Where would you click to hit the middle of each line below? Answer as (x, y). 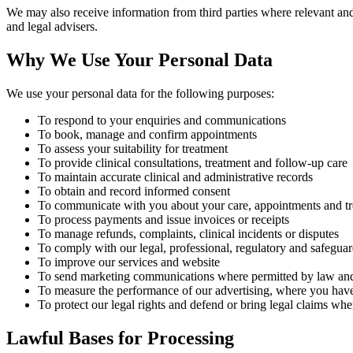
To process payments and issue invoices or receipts (163, 219)
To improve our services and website (129, 262)
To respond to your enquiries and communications (162, 120)
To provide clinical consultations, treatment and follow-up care (193, 162)
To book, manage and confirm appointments (147, 134)
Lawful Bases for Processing (120, 338)
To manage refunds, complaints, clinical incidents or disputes (188, 233)
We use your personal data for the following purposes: (140, 93)
